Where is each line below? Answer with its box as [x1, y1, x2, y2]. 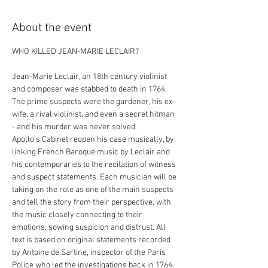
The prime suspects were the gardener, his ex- [12, 97, 175, 107]
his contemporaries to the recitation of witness [12, 160, 178, 170]
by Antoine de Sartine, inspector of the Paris [12, 248, 167, 258]
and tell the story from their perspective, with [12, 197, 173, 208]
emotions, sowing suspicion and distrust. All [12, 223, 167, 233]
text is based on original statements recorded [12, 235, 172, 245]
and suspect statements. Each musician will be [12, 172, 178, 182]
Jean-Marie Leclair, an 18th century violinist [12, 72, 169, 82]
